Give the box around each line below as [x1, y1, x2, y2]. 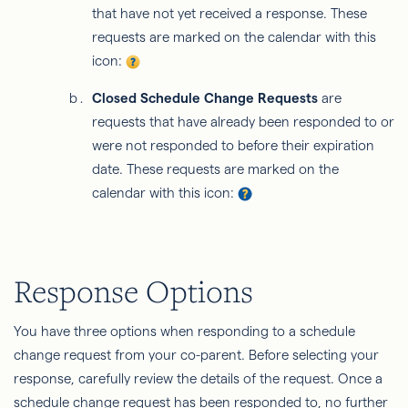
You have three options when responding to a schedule [14, 323, 355, 340]
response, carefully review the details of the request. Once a [14, 371, 382, 387]
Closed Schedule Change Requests [92, 90, 318, 107]
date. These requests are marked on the [92, 161, 339, 178]
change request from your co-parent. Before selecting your [14, 347, 379, 363]
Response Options [14, 270, 253, 312]
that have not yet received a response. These [92, 5, 367, 22]
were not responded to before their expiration [92, 138, 374, 154]
